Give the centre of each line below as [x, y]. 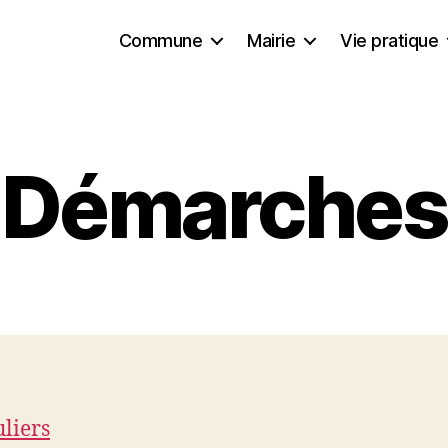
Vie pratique [389, 40]
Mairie [271, 40]
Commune [160, 40]
